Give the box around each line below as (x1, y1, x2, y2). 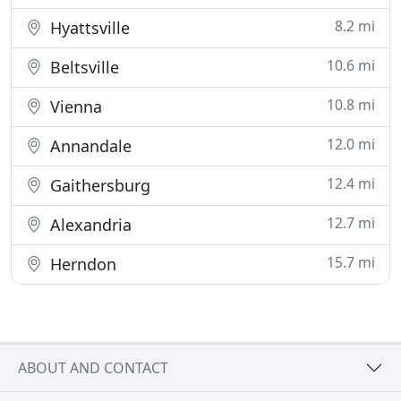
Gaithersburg (46, 175, 150, 196)
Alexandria (46, 214, 132, 235)
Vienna (46, 96, 102, 117)
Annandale (46, 135, 132, 157)
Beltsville (46, 56, 119, 78)
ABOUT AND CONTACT (18, 357, 168, 378)
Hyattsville (46, 17, 130, 38)
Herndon (46, 253, 116, 275)
